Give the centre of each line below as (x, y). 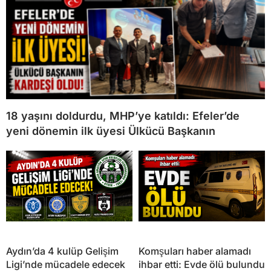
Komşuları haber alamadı (195, 251)
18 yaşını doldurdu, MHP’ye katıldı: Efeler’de (123, 116)
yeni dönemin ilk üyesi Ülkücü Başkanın (111, 131)
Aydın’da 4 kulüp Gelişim (62, 251)
